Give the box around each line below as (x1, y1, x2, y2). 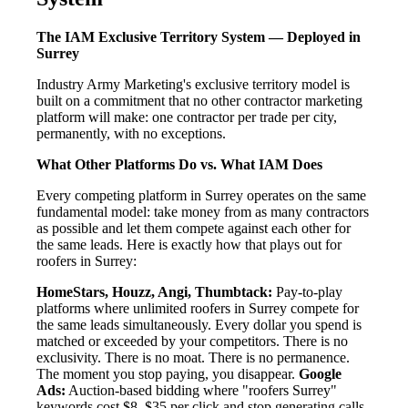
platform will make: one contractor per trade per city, (36, 109, 337, 126)
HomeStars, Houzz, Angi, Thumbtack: (36, 284, 272, 301)
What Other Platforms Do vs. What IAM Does (36, 157, 322, 173)
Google (299, 366, 342, 382)
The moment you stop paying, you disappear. (36, 366, 299, 382)
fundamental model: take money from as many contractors (36, 204, 369, 220)
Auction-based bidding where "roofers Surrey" (66, 382, 337, 399)
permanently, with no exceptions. (36, 126, 226, 142)
